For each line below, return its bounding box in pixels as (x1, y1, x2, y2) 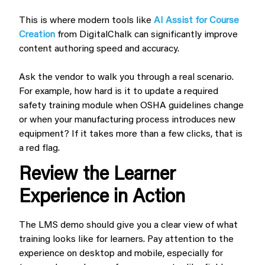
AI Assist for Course (154, 15, 239, 25)
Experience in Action (19, 188, 185, 207)
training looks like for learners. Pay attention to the (19, 234, 234, 244)
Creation (19, 30, 55, 40)
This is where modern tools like (19, 15, 151, 25)
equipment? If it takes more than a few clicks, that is (19, 129, 243, 139)
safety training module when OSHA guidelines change (19, 101, 244, 111)
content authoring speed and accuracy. (19, 44, 179, 54)
